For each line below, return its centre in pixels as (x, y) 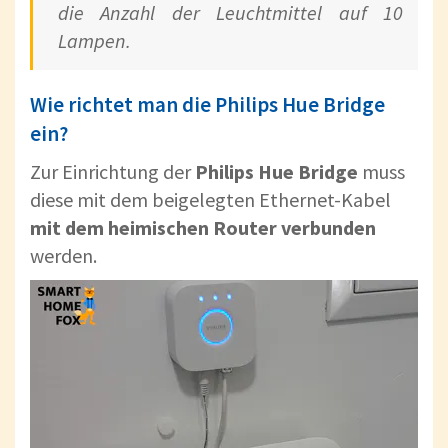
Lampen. (94, 41)
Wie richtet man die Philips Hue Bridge (207, 105)
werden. (63, 256)
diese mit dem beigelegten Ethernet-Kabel (210, 200)
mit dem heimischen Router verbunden (203, 228)
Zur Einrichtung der (112, 172)
